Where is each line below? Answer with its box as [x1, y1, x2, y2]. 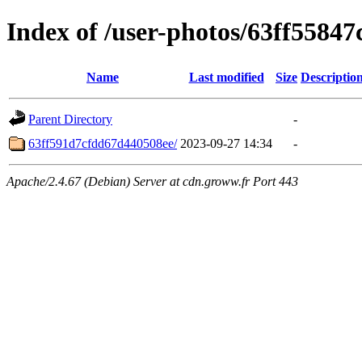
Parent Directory [28, 112, 112, 126]
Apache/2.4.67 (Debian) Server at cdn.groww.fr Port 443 [6, 174, 298, 188]
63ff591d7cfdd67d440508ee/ [28, 136, 177, 150]
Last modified [188, 69, 264, 84]
